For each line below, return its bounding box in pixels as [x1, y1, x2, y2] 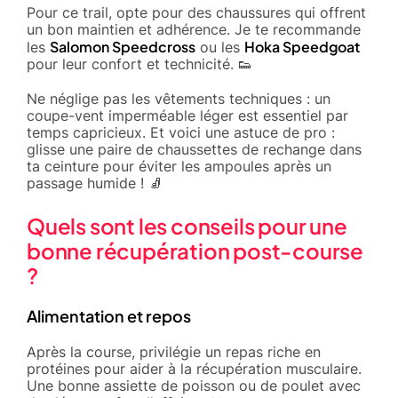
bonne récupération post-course [27, 236, 363, 264]
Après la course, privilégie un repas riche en [27, 342, 321, 361]
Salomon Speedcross [50, 36, 195, 56]
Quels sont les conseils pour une [27, 211, 347, 239]
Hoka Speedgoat [244, 36, 360, 56]
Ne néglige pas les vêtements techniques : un [27, 89, 330, 107]
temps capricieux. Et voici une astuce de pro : [27, 123, 335, 141]
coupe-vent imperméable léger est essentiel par [27, 106, 348, 124]
